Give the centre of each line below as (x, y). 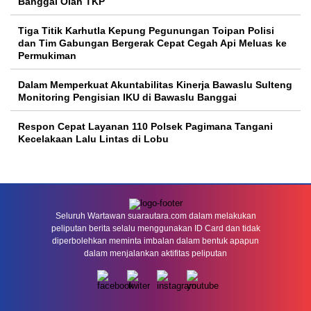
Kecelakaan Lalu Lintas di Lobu (93, 139)
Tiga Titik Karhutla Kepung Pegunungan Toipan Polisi (146, 31)
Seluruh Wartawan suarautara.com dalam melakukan (155, 216)
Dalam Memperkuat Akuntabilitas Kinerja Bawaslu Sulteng (155, 85)
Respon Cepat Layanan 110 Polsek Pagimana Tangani (145, 126)
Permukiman (47, 56)
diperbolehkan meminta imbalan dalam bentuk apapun (155, 241)
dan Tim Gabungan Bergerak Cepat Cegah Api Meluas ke (152, 43)
